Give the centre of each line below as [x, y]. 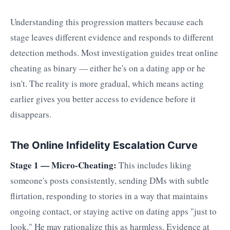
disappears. [31, 114]
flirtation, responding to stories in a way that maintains [109, 196]
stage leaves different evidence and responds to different [112, 37]
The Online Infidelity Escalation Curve [104, 145]
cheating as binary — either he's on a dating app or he [108, 68]
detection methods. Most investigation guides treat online [114, 52]
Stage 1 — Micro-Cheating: [63, 165]
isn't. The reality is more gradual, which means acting [107, 83]
